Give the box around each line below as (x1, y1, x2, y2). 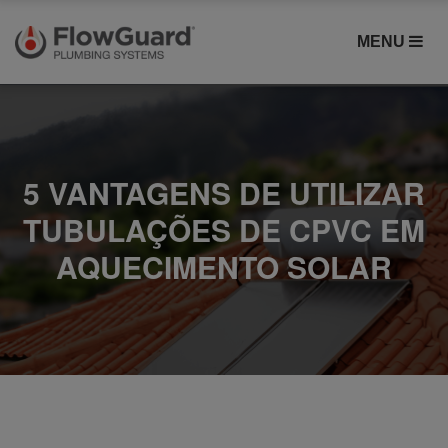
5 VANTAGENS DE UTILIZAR (22, 171, 425, 214)
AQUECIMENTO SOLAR (55, 245, 392, 288)
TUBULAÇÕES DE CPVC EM (22, 208, 425, 251)
